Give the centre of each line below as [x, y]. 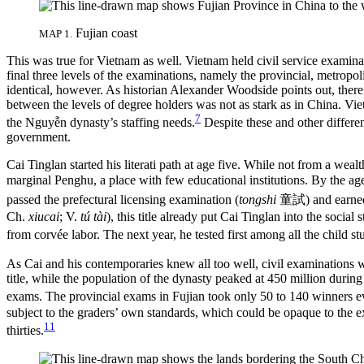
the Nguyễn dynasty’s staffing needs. [101, 123]
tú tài [93, 216]
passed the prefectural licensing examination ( [123, 200]
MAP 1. [56, 33]
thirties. [25, 331]
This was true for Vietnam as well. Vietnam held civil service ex [170, 60]
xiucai [44, 216]
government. [39, 137]
